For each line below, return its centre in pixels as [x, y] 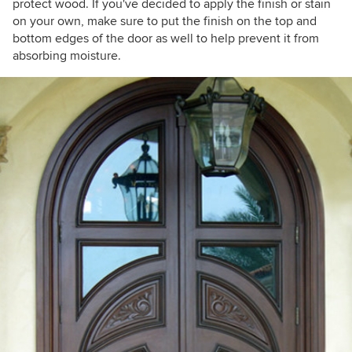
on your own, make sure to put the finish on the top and [165, 21]
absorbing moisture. [67, 56]
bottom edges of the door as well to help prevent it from [166, 38]
